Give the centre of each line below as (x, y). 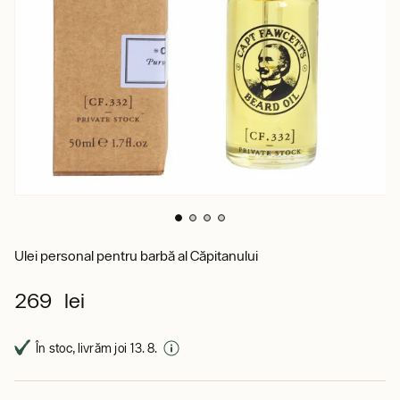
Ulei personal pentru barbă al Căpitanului (136, 255)
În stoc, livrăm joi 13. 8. (97, 348)
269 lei (50, 300)
